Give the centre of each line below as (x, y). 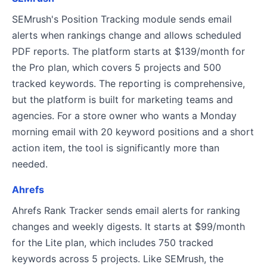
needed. (30, 164)
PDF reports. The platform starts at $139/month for (128, 51)
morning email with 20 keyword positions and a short (133, 132)
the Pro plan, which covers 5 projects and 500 (117, 67)
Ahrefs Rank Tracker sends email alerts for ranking (126, 210)
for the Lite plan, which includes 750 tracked (113, 243)
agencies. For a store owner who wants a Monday (124, 116)
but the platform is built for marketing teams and (122, 100)
